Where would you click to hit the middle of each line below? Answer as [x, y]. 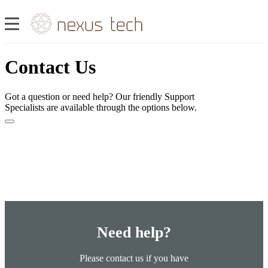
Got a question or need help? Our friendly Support [100, 96]
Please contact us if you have [134, 258]
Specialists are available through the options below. [101, 107]
